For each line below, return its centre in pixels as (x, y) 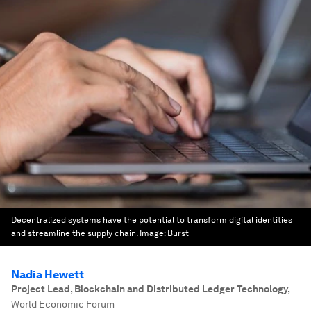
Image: (153, 233)
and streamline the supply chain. (74, 233)
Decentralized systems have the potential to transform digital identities (152, 220)
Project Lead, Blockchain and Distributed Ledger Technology (149, 289)
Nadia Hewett (48, 275)
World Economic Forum (63, 304)
